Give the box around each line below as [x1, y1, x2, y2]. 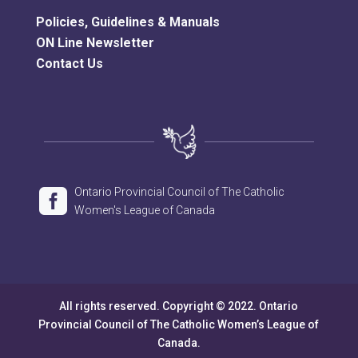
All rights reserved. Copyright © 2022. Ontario [59, 299, 299, 312]
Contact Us [35, 55, 103, 71]
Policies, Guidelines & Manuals [35, 14, 220, 30]
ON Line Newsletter [35, 34, 154, 50]
